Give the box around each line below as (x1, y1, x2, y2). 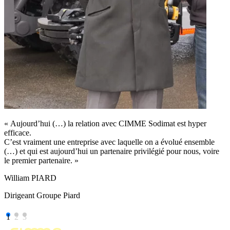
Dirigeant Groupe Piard (4, 190, 80, 200)
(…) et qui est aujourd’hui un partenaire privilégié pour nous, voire (4, 146, 219, 156)
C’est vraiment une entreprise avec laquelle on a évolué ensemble (4, 137, 215, 146)
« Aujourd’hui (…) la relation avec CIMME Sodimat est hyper (4, 119, 206, 128)
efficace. (4, 128, 31, 137)
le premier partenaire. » (4, 156, 79, 165)
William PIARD (4, 173, 56, 182)
